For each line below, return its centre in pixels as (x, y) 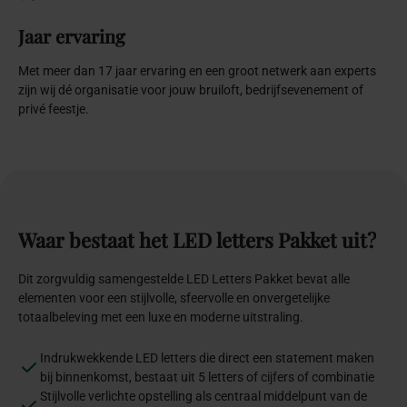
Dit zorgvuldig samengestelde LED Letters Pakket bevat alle (184, 279)
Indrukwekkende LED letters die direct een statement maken (207, 358)
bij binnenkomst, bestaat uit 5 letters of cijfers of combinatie (207, 377)
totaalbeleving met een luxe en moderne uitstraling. (161, 318)
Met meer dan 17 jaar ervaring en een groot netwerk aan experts (197, 71)
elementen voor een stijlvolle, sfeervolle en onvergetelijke (174, 298)
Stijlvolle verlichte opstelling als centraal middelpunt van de (203, 397)
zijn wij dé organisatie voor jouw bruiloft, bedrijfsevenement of (191, 90)
